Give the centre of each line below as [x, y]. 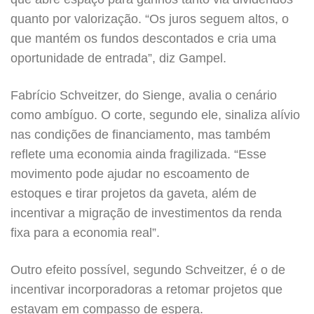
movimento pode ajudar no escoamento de [130, 174]
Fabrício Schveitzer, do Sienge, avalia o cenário [144, 95]
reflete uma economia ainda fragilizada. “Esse [138, 154]
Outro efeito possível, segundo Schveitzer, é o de [148, 270]
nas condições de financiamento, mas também [141, 135]
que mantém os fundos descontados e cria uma [143, 39]
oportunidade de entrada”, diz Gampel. [118, 58]
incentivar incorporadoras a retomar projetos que [146, 289]
